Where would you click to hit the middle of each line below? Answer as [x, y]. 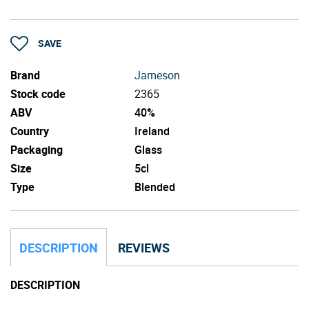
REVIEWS [144, 247]
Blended [155, 187]
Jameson [157, 75]
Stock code [38, 93]
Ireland [152, 131]
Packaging [37, 149]
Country [30, 131]
